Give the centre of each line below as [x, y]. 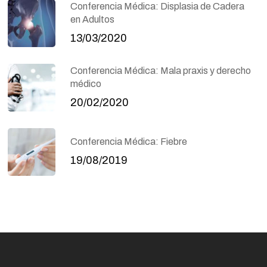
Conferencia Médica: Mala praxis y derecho [161, 71]
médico [86, 84]
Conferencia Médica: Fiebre [129, 142]
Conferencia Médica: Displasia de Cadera [158, 7]
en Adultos [93, 20]
